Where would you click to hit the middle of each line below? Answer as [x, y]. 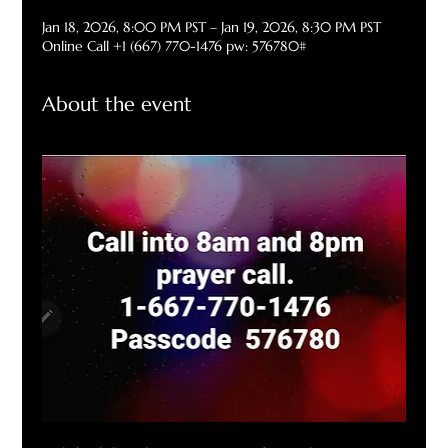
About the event [117, 105]
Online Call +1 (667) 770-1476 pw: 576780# [174, 46]
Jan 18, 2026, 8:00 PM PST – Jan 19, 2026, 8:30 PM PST [212, 27]
